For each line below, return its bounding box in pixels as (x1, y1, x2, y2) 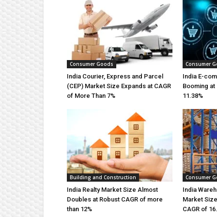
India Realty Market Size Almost (67, 186, 158, 193)
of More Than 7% (67, 92, 115, 99)
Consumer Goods (70, 61, 113, 67)
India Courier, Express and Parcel (67, 73, 163, 80)
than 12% (67, 205, 92, 213)
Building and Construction (70, 174, 136, 181)
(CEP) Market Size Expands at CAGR (67, 82, 171, 90)
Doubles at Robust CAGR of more (67, 196, 163, 203)
